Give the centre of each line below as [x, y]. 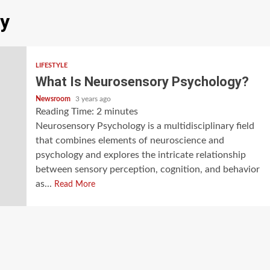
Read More [74, 185]
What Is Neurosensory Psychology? [142, 82]
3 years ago [93, 99]
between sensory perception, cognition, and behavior [147, 170]
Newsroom [54, 99]
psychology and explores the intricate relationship [140, 155]
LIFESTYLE [51, 66]
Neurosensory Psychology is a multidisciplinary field [145, 126]
